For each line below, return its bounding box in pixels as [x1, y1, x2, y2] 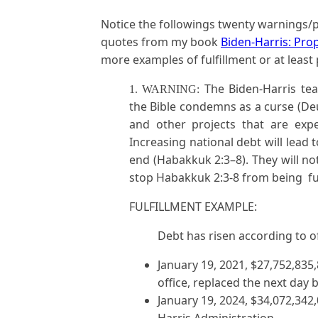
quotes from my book [101, 34, 221, 50]
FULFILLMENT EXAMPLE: [129, 199, 257, 214]
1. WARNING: [129, 83, 204, 95]
